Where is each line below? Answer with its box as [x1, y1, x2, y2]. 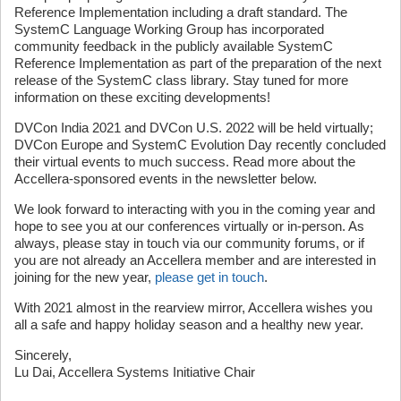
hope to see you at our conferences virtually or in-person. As [14, 218, 364, 234]
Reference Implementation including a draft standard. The [14, 4, 347, 20]
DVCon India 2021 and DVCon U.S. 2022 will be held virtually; [14, 119, 373, 135]
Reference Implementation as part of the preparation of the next [14, 55, 381, 71]
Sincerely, [14, 346, 72, 363]
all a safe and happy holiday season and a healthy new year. [14, 316, 363, 332]
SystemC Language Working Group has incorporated [14, 21, 324, 37]
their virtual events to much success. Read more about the [14, 153, 355, 169]
